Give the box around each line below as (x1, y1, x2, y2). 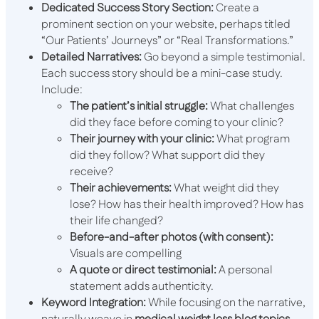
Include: (41, 82, 83, 99)
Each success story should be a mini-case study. (41, 66, 283, 83)
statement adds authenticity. (70, 278, 214, 296)
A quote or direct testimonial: (70, 262, 216, 279)
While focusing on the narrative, (146, 295, 305, 312)
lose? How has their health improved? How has (70, 197, 303, 214)
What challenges (208, 98, 294, 115)
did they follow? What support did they (70, 147, 265, 164)
